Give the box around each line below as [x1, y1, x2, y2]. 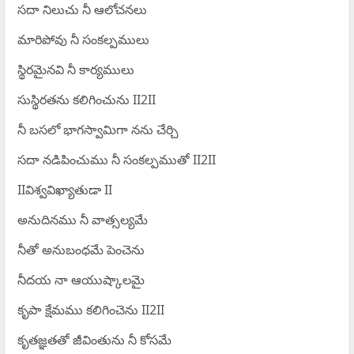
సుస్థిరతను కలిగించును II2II [17, 91, 156, 109]
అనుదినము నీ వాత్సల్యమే [17, 211, 148, 229]
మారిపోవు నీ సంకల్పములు [17, 31, 149, 49]
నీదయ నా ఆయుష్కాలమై [17, 271, 145, 289]
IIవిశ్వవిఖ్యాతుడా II [17, 181, 112, 199]
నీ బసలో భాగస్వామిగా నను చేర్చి [17, 121, 179, 139]
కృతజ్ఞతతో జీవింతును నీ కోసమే [17, 331, 171, 349]
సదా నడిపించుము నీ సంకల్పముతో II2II [17, 151, 216, 169]
